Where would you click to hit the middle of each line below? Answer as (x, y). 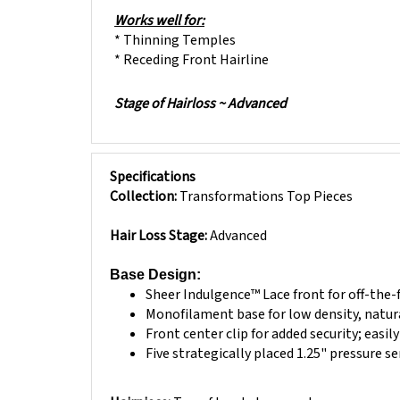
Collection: (145, 183)
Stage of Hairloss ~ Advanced (200, 91)
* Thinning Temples (175, 27)
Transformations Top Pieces (266, 183)
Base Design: (155, 262)
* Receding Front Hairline (192, 47)
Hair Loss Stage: (160, 223)
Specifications (153, 164)
